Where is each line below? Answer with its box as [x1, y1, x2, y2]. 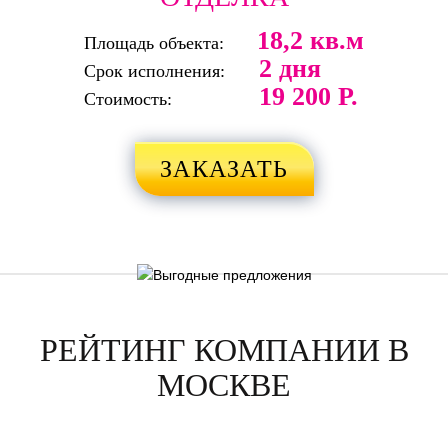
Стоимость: [84, 88, 172, 109]
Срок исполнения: [84, 60, 225, 81]
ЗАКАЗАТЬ [159, 155, 289, 182]
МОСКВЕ [157, 366, 291, 403]
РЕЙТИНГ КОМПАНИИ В [39, 331, 409, 368]
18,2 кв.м [257, 25, 364, 55]
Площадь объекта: [84, 32, 224, 53]
